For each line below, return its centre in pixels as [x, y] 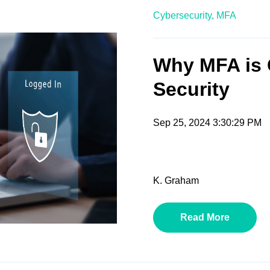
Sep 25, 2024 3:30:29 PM [207, 123]
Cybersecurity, [184, 16]
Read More [205, 218]
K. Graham [176, 181]
